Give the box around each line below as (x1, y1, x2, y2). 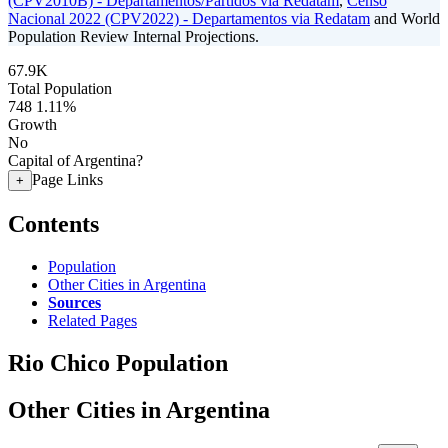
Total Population (8, 80, 112, 97)
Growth (8, 116, 57, 133)
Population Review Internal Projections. (8, 28, 259, 45)
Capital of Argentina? (8, 152, 143, 169)
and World (370, 10, 440, 27)
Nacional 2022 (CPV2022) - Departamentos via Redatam (8, 10, 370, 27)
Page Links (32, 171, 103, 188)
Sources (48, 293, 101, 311)
